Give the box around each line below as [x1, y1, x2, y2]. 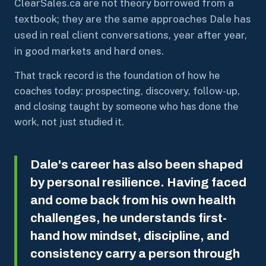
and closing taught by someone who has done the [14, 100, 238, 112]
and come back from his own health [30, 194, 236, 207]
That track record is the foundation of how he [14, 69, 220, 81]
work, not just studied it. [14, 116, 124, 128]
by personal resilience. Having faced [30, 176, 246, 189]
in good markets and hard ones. [14, 45, 164, 57]
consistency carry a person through [30, 247, 240, 260]
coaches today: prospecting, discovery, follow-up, [14, 85, 240, 97]
